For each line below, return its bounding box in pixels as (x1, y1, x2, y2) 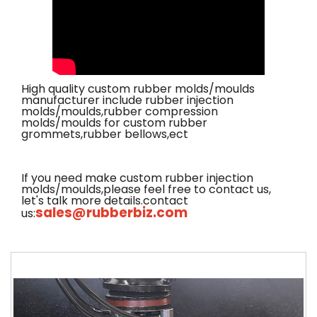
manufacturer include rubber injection (21, 92, 234, 108)
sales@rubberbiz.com (35, 203, 188, 222)
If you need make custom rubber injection (21, 170, 253, 186)
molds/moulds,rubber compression (21, 103, 218, 120)
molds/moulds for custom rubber (21, 115, 207, 131)
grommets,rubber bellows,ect (21, 126, 188, 142)
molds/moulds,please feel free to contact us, (21, 181, 271, 197)
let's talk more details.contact (21, 192, 188, 209)
